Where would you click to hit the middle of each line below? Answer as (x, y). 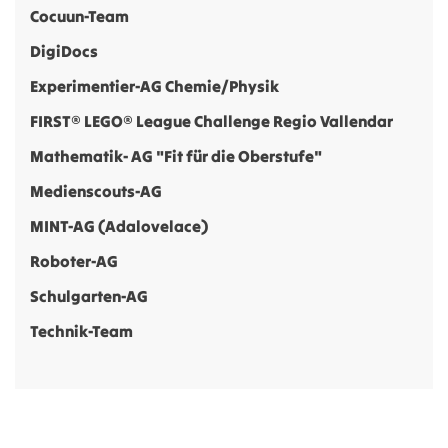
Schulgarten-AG (89, 296)
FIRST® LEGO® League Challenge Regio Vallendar (211, 121)
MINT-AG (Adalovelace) (119, 226)
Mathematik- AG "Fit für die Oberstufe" (176, 156)
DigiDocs (64, 51)
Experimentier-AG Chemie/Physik (154, 86)
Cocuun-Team (79, 16)
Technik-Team (81, 331)
